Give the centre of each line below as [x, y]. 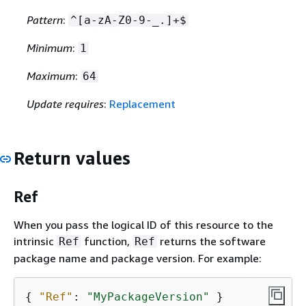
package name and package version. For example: [138, 258]
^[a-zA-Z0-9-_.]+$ [128, 20]
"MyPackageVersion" [148, 297]
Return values [72, 158]
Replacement [142, 104]
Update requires [65, 104]
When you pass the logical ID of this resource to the [143, 225]
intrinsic [35, 241]
